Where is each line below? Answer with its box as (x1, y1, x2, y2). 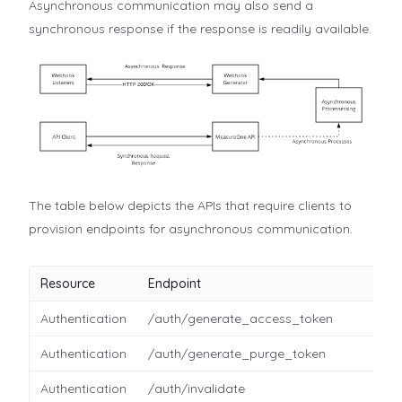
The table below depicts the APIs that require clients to (29, 197, 352, 214)
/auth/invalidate (148, 380, 245, 398)
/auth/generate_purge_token (148, 345, 326, 363)
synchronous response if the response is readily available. (29, 21, 371, 37)
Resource (40, 275, 95, 293)
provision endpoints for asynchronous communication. (29, 221, 352, 238)
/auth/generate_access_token (148, 310, 333, 328)
